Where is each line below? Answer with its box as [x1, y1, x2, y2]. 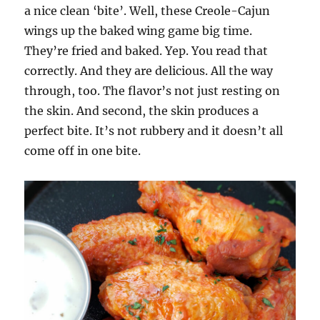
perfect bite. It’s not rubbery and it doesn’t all [24, 124, 284, 139]
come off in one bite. [24, 144, 141, 159]
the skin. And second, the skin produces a [24, 104, 259, 119]
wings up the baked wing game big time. [24, 24, 253, 39]
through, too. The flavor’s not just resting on [24, 84, 281, 99]
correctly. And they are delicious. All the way [24, 64, 274, 79]
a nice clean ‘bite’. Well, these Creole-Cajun [24, 4, 271, 19]
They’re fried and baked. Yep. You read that [24, 44, 269, 59]
